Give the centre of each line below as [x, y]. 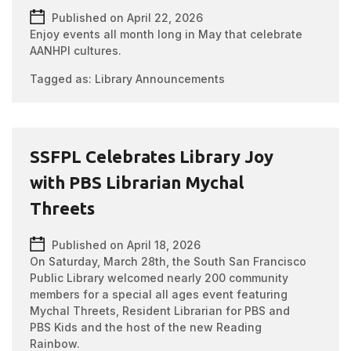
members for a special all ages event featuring [159, 294]
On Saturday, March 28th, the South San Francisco [168, 261]
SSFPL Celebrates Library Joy [152, 156]
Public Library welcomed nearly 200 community [159, 278]
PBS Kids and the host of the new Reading [146, 327]
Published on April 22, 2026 [128, 18]
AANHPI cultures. [76, 51]
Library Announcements [160, 79]
